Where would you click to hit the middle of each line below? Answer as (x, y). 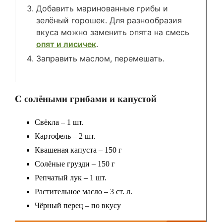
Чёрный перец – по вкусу (78, 205)
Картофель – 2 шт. (65, 136)
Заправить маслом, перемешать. (100, 59)
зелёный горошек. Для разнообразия (109, 21)
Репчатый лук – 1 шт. (70, 177)
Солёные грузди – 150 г (75, 164)
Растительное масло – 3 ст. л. (83, 191)
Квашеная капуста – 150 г (78, 150)
